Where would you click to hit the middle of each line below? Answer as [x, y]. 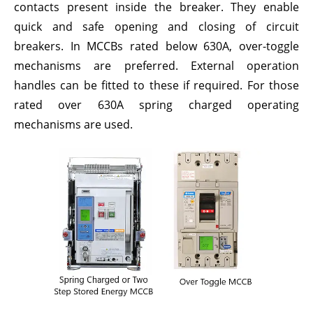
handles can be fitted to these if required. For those [156, 85]
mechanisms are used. [73, 124]
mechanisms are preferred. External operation [156, 66]
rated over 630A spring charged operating [156, 105]
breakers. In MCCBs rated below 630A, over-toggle [156, 46]
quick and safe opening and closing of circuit [156, 27]
